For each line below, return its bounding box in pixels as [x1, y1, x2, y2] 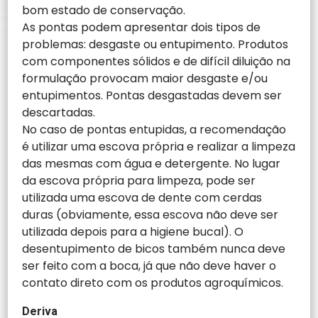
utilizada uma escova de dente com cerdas [22, 189, 263, 206]
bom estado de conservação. [22, 1, 186, 18]
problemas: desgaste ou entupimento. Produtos [22, 35, 289, 53]
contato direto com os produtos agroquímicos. [22, 274, 284, 291]
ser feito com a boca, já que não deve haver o [22, 257, 277, 274]
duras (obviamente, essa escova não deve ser [22, 206, 279, 223]
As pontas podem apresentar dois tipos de [22, 18, 261, 35]
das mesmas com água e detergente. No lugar [22, 155, 281, 172]
